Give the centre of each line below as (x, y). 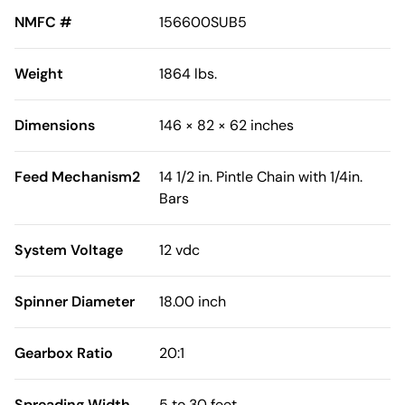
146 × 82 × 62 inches (226, 125)
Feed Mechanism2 (77, 177)
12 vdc (179, 250)
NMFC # (43, 22)
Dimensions (55, 125)
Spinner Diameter (75, 301)
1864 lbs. (188, 74)
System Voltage (69, 250)
